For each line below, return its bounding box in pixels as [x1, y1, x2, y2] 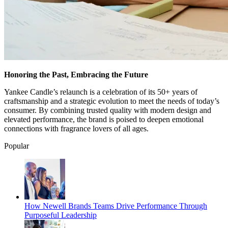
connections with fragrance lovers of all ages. [4, 124, 149, 133]
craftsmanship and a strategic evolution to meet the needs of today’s [4, 97, 219, 106]
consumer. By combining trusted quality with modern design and [4, 106, 211, 115]
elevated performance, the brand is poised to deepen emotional [4, 115, 204, 124]
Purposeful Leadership [24, 211, 97, 220]
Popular [4, 141, 29, 151]
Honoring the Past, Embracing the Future [4, 70, 148, 79]
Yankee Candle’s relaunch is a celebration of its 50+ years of [4, 88, 197, 97]
